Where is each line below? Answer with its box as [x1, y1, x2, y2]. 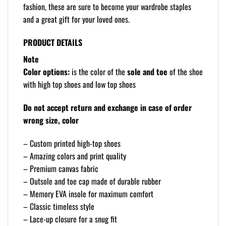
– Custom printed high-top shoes [23, 137, 121, 149]
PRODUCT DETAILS [23, 36, 82, 49]
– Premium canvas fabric [23, 162, 98, 175]
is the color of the [70, 66, 127, 78]
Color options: [23, 66, 70, 78]
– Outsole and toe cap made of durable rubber [23, 175, 161, 187]
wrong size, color [23, 114, 79, 126]
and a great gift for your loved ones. [23, 13, 130, 26]
